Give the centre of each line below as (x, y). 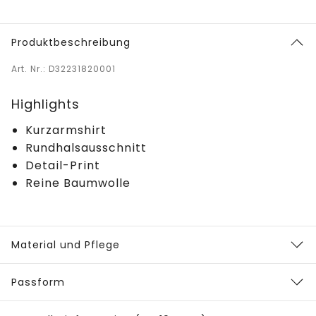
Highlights (45, 104)
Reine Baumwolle (78, 183)
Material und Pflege (66, 245)
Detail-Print (63, 166)
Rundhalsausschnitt (86, 148)
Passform (38, 282)
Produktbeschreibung (71, 43)
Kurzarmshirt (66, 130)
